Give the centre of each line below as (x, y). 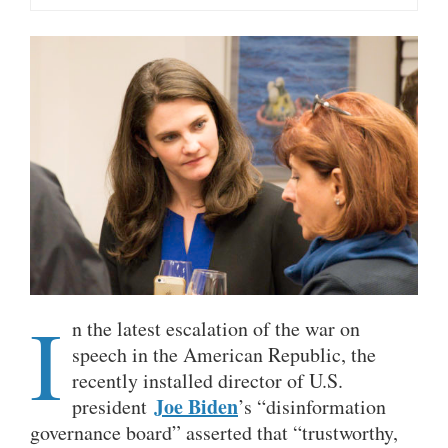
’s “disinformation (312, 406)
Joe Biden (196, 406)
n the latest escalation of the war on (216, 328)
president (113, 406)
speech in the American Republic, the (224, 354)
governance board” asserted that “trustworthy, (214, 432)
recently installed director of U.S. (207, 380)
